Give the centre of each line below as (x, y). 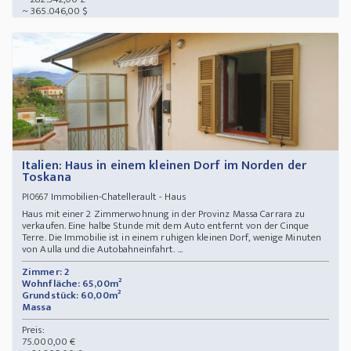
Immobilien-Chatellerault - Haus (119, 197)
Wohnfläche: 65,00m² (72, 284)
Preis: (33, 330)
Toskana (47, 178)
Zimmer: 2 (45, 272)
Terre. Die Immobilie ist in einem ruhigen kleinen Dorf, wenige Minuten (172, 238)
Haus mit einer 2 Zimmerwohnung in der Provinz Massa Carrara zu (164, 214)
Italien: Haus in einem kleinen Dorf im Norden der (164, 166)
